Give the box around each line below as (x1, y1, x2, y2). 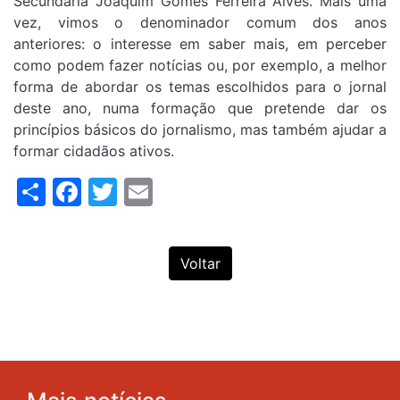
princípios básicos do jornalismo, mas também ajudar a (13, 120, 387, 138)
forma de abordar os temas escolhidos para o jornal (13, 77, 387, 96)
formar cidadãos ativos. (13, 141, 174, 160)
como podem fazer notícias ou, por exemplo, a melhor (13, 55, 387, 74)
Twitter (117, 172, 213, 208)
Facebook (81, 172, 214, 208)
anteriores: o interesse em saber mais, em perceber (13, 34, 387, 53)
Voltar (179, 254, 221, 273)
